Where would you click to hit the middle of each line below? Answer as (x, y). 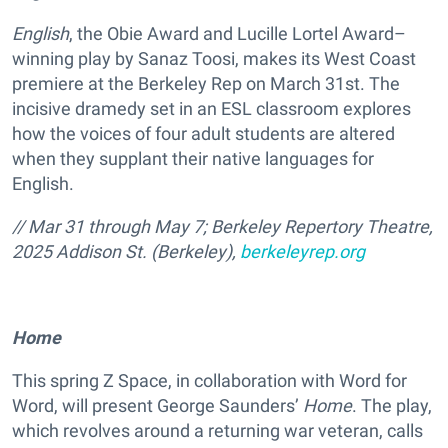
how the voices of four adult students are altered (203, 134)
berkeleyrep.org (302, 252)
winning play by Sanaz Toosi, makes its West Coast (214, 59)
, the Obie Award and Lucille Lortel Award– (237, 34)
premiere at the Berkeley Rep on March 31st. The (206, 84)
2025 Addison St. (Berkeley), (126, 252)
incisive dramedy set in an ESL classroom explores (211, 109)
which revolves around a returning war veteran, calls (217, 431)
